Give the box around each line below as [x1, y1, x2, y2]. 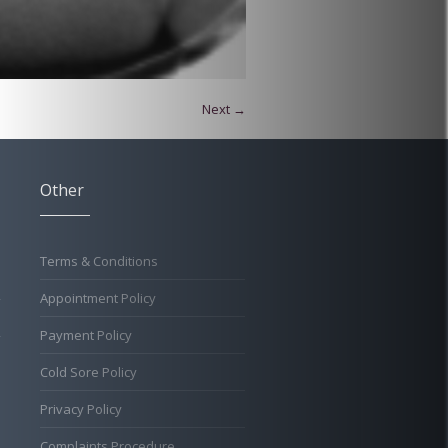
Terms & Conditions [39, 252, 158, 270]
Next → [202, 100, 246, 118]
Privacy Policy [39, 400, 122, 418]
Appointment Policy [39, 289, 156, 307]
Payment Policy [39, 326, 132, 344]
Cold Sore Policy [39, 363, 137, 381]
